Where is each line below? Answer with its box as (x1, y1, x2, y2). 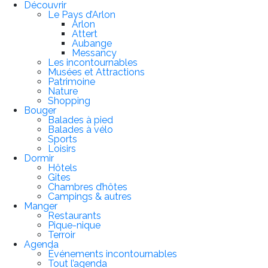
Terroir (48, 229, 75, 240)
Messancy (72, 47, 117, 59)
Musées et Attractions (48, 66, 145, 78)
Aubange (72, 37, 112, 49)
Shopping (48, 95, 90, 106)
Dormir (24, 152, 54, 164)
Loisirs (48, 142, 76, 154)
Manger (24, 200, 57, 212)
